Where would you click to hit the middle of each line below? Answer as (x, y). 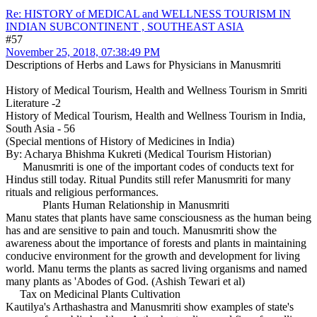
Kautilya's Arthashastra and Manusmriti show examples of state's (150, 306)
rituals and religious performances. (82, 192)
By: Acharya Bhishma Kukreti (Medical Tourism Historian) (138, 154)
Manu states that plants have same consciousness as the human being (158, 217)
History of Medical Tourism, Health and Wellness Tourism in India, (156, 115)
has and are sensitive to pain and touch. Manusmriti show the (141, 230)
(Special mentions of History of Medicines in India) (120, 141)
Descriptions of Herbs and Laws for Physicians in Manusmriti (143, 64)
